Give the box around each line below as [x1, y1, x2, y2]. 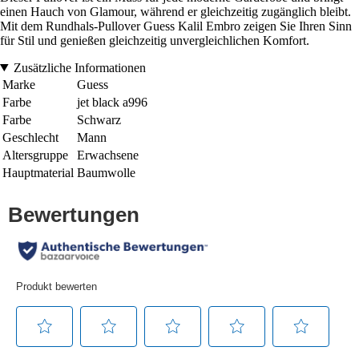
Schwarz [77, 112, 121, 127]
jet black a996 [77, 95, 147, 109]
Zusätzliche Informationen [13, 60, 146, 75]
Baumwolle [77, 165, 135, 179]
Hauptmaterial [2, 165, 74, 179]
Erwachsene [77, 147, 139, 162]
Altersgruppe [2, 147, 68, 162]
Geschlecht [2, 130, 58, 144]
